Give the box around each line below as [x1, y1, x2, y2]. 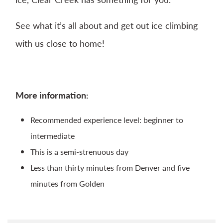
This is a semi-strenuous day [30, 146, 128, 157]
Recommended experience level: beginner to [30, 114, 183, 125]
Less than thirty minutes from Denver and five [30, 162, 190, 173]
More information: [15, 89, 89, 101]
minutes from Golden [30, 178, 105, 189]
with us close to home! [15, 37, 105, 49]
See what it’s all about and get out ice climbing [15, 19, 198, 31]
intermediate [30, 130, 75, 141]
